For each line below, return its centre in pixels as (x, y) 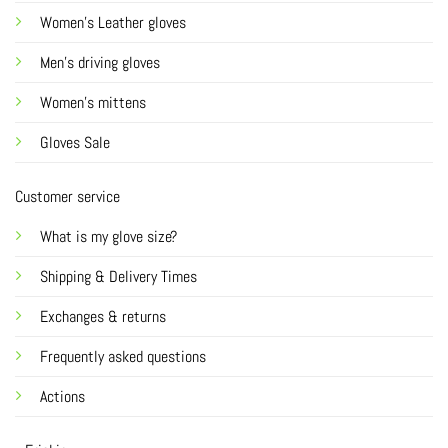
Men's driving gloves (100, 62)
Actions (62, 396)
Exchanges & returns (105, 316)
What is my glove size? (108, 236)
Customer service (67, 196)
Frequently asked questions (123, 356)
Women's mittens (93, 102)
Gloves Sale (75, 142)
